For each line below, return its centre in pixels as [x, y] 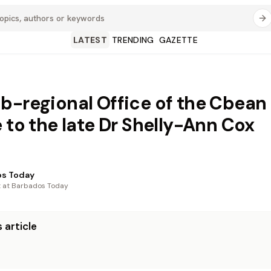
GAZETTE [178, 40]
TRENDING [133, 40]
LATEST [90, 40]
